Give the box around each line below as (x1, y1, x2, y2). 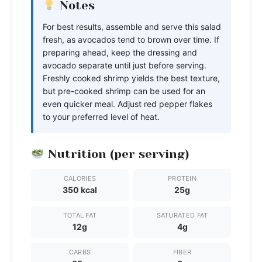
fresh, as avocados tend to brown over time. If (43, 34, 219, 44)
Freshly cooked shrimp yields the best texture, (43, 73, 220, 83)
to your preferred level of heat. (43, 111, 160, 122)
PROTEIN (167, 174, 197, 182)
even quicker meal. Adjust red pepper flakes (43, 98, 212, 109)
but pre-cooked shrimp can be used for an (43, 85, 205, 96)
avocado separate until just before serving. (43, 60, 206, 70)
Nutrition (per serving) (44, 147, 189, 161)
